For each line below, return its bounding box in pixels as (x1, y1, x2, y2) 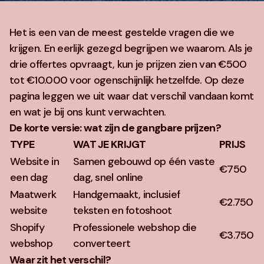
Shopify (10, 220, 44, 235)
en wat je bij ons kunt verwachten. (9, 105, 166, 119)
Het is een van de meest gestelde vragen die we (9, 25, 234, 39)
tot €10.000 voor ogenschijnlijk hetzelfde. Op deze (9, 73, 244, 87)
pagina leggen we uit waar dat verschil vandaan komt (9, 89, 254, 103)
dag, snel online (73, 170, 143, 184)
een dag (10, 170, 48, 184)
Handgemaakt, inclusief (73, 187, 180, 202)
